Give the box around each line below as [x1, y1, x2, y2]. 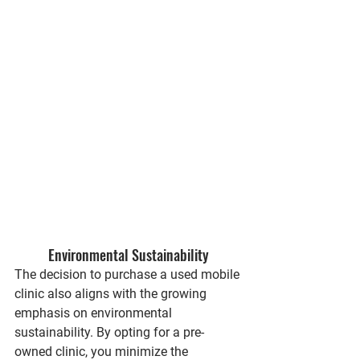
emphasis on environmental [14, 305, 175, 321]
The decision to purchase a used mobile [14, 266, 243, 282]
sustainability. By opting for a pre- [14, 324, 204, 340]
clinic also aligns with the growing [14, 285, 210, 301]
